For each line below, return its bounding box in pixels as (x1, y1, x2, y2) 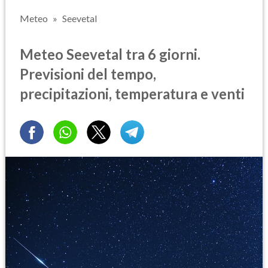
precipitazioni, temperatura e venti (20, 84, 245, 102)
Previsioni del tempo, (20, 65, 156, 83)
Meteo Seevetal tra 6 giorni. (20, 45, 200, 63)
